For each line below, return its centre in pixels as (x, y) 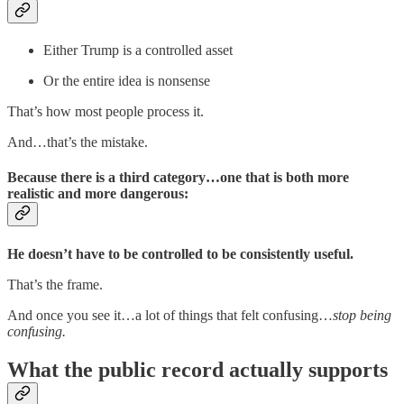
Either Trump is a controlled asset (138, 50)
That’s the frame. (55, 284)
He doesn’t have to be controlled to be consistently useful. (180, 253)
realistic (32, 194)
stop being (362, 315)
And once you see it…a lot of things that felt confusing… (170, 315)
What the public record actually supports (197, 369)
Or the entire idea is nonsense (127, 81)
